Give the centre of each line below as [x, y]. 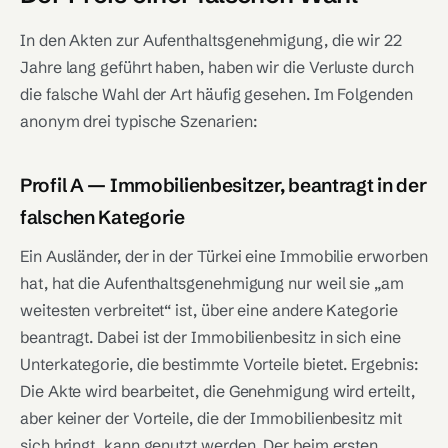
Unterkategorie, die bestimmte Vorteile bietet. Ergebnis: [219, 364]
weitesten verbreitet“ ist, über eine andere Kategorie [209, 310]
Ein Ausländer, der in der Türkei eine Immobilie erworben [224, 256]
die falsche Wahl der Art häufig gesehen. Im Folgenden [216, 94]
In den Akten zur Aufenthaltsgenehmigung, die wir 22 [211, 40]
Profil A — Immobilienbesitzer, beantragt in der [223, 185]
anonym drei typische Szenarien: [138, 121]
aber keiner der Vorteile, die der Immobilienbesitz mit [211, 418]
